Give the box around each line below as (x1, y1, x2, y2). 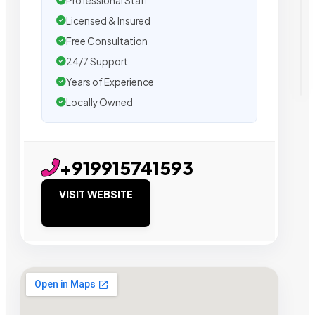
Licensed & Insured (66, 14, 150, 27)
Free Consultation (66, 34, 148, 47)
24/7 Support (66, 55, 128, 67)
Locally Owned (66, 96, 133, 108)
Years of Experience (66, 75, 154, 88)
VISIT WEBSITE (59, 187, 133, 200)
